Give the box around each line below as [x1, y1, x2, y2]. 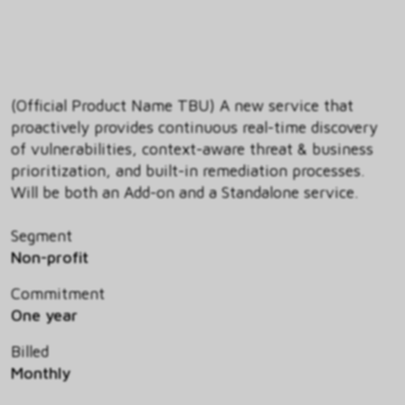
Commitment [11, 284, 105, 304]
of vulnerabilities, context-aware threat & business [11, 139, 373, 159]
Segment [11, 226, 72, 246]
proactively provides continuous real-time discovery [11, 118, 378, 137]
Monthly [11, 363, 71, 383]
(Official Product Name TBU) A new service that [11, 96, 353, 116]
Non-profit [11, 248, 89, 268]
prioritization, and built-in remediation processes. [11, 161, 364, 181]
